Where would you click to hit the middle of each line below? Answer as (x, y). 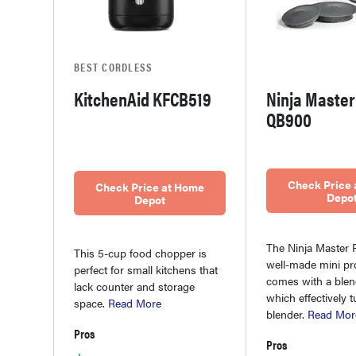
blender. (287, 313)
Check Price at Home (150, 187)
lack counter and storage (134, 286)
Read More (135, 303)
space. (91, 303)
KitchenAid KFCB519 (143, 98)
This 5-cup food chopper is (140, 253)
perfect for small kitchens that (146, 269)
